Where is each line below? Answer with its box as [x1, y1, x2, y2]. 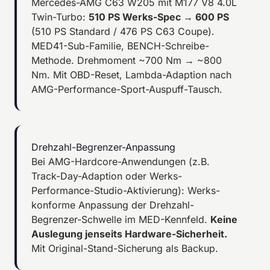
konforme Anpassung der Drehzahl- [31, 198, 194, 211]
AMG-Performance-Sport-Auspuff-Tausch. [31, 83, 222, 95]
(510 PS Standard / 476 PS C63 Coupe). [31, 25, 215, 37]
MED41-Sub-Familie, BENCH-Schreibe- [31, 39, 209, 52]
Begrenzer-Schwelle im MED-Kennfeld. [31, 213, 210, 225]
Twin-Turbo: [31, 10, 89, 23]
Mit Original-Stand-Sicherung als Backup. [31, 242, 218, 254]
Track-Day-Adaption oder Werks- [31, 169, 182, 182]
